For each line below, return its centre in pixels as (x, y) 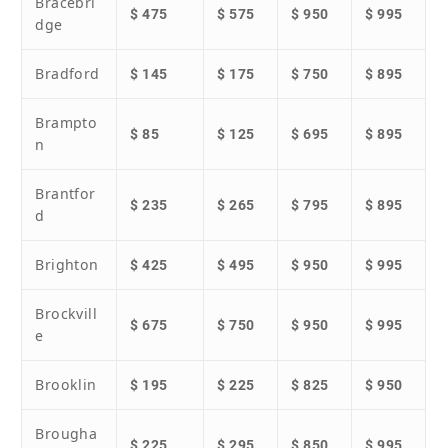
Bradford (67, 74)
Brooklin (66, 385)
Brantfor (65, 194)
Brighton (67, 265)
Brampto (66, 123)
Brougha (66, 434)
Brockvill (66, 314)
